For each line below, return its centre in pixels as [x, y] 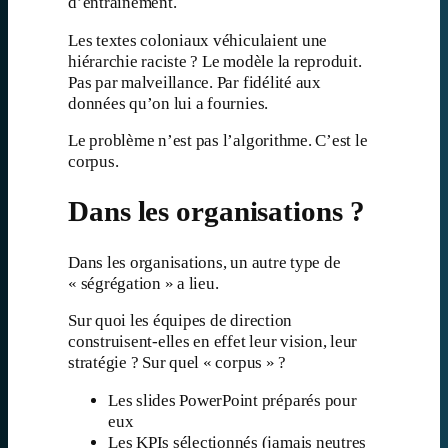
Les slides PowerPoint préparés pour [232, 401]
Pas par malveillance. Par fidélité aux [194, 82]
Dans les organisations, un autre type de [204, 262]
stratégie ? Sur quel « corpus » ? [177, 363]
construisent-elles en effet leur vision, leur [213, 342]
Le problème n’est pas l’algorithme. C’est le [218, 141]
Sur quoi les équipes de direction [180, 321]
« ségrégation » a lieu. [143, 283]
